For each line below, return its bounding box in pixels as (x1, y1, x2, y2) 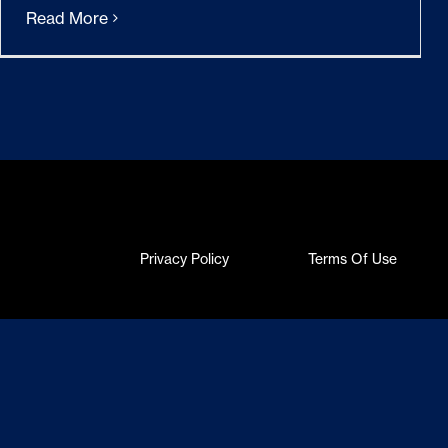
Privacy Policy (139, 250, 229, 269)
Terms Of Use (307, 250, 397, 269)
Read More (26, 8, 108, 29)
